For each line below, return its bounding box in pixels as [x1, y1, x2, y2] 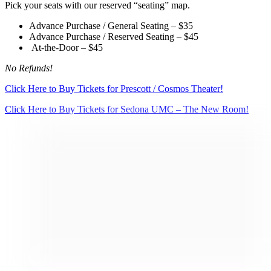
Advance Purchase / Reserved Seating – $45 [29, 31, 198, 42]
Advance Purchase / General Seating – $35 [29, 20, 193, 31]
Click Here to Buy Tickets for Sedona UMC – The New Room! [5, 103, 249, 114]
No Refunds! [5, 62, 53, 73]
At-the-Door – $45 [31, 42, 103, 53]
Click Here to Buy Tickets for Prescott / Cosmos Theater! [5, 83, 223, 94]
